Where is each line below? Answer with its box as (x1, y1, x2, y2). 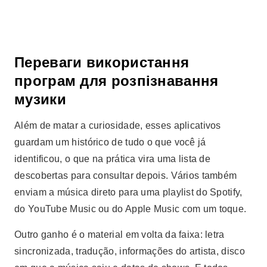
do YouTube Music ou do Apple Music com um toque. (14, 204, 247, 214)
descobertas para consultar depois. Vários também (14, 170, 237, 181)
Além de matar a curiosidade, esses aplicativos (14, 120, 221, 131)
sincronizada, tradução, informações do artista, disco (14, 246, 245, 256)
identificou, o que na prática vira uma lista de (14, 154, 211, 164)
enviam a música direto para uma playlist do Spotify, (14, 187, 243, 197)
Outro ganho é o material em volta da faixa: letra (14, 229, 225, 240)
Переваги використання (14, 54, 190, 70)
